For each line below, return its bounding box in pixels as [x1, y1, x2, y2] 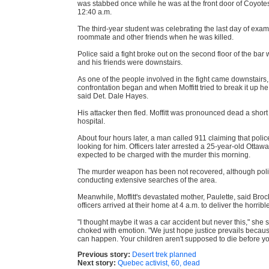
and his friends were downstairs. [77, 58, 183, 67]
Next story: [77, 258, 116, 267]
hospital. [77, 116, 105, 125]
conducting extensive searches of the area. [77, 175, 217, 184]
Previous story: [77, 250, 130, 259]
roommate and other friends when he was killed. [77, 32, 234, 41]
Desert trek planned [132, 250, 196, 259]
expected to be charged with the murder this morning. [77, 150, 250, 159]
